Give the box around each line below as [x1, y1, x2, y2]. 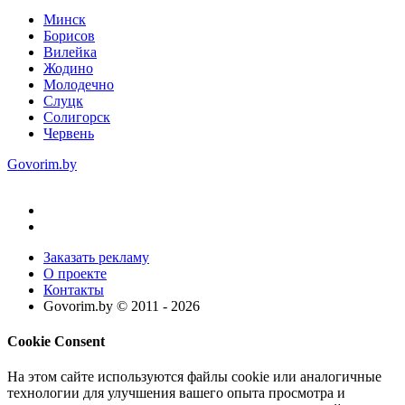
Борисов [43, 27, 95, 43]
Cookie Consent [7, 333, 105, 349]
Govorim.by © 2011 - [43, 297, 171, 314]
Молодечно [43, 76, 114, 92]
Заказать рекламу [43, 249, 149, 265]
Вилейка [43, 43, 97, 60]
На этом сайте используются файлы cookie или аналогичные [7, 369, 381, 385]
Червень [43, 125, 94, 141]
